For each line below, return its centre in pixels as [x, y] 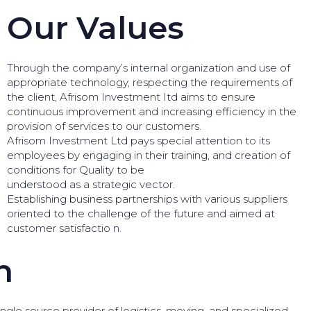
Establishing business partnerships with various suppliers [147, 199]
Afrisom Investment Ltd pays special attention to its [138, 140]
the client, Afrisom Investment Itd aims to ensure [131, 96]
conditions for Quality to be [75, 169]
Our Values [95, 27]
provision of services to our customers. [104, 126]
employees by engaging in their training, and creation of [148, 155]
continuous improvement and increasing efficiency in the [151, 111]
